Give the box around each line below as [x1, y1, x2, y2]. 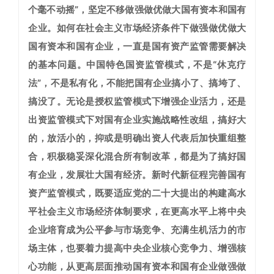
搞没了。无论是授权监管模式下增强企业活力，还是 [28, 95, 246, 108]
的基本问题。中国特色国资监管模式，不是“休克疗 [28, 59, 246, 71]
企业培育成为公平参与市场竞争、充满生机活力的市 [28, 224, 246, 236]
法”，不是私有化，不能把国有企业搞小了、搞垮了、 [28, 77, 246, 89]
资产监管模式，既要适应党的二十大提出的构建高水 [28, 187, 246, 199]
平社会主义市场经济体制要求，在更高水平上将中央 [28, 206, 246, 218]
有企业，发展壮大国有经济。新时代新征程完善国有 [28, 169, 246, 181]
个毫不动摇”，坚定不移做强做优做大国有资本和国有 [28, 4, 246, 16]
